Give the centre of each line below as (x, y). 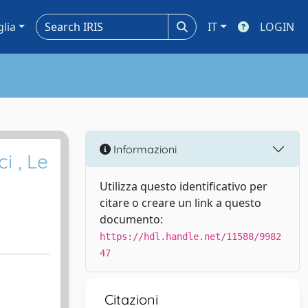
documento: (131, 219)
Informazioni (144, 149)
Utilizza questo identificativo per (184, 186)
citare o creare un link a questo (180, 203)
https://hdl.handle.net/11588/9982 (190, 236)
